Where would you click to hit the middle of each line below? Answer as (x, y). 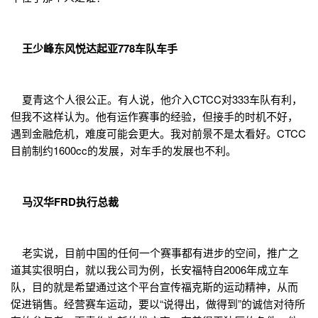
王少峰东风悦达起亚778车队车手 (94, 49)
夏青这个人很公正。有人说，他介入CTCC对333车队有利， (157, 99)
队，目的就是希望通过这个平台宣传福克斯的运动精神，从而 (154, 287)
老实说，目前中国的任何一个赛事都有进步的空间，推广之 (155, 253)
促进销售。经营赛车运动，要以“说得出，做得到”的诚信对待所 (158, 304)
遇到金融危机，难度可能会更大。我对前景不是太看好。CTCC (158, 133)
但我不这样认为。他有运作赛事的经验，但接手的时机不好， (154, 116)
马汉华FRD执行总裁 (65, 202)
